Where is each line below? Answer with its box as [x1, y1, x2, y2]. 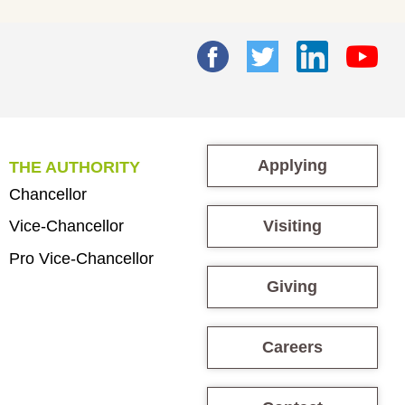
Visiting [262, 217, 322, 235]
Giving [267, 278, 318, 296]
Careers [261, 338, 323, 356]
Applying [257, 156, 327, 174]
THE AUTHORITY [8, 157, 140, 176]
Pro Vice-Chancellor [8, 249, 154, 268]
